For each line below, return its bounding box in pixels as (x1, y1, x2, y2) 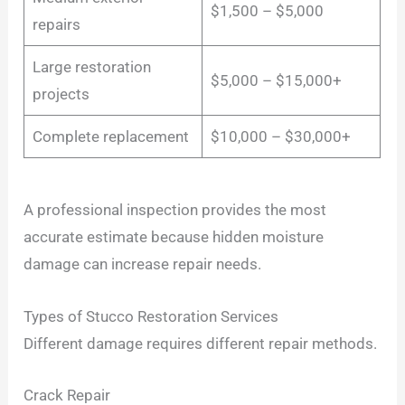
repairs (32, 14, 80, 33)
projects (32, 84, 89, 103)
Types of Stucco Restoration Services (24, 306, 279, 325)
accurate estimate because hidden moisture (24, 228, 325, 247)
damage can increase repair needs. (24, 255, 262, 274)
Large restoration (32, 57, 151, 76)
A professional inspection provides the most (24, 201, 327, 220)
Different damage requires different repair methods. (24, 334, 378, 353)
